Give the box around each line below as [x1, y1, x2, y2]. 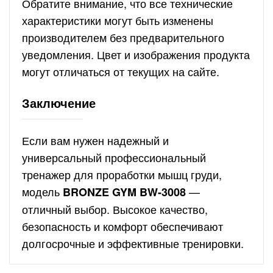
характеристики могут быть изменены [22, 12, 213, 28]
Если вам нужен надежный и [22, 132, 169, 148]
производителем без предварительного [22, 29, 224, 45]
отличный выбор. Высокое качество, [22, 201, 208, 217]
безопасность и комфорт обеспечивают [22, 218, 223, 234]
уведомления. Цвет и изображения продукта [22, 46, 250, 62]
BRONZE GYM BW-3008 [63, 184, 186, 200]
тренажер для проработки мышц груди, [22, 166, 222, 182]
